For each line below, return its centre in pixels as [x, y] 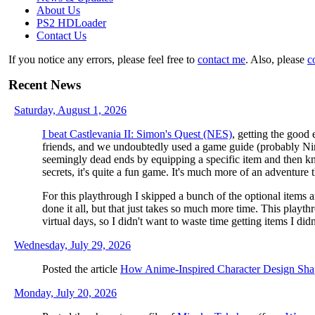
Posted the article [81, 269]
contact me [221, 59]
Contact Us [62, 35]
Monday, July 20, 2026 [65, 292]
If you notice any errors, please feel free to [103, 59]
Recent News [45, 84]
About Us [58, 10]
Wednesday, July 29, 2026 [72, 245]
